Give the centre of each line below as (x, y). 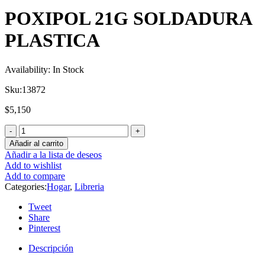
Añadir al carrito (36, 143)
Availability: (28, 69)
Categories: (26, 186)
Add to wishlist (33, 165)
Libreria (89, 186)
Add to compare (35, 176)
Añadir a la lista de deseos (53, 154)
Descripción (51, 248)
